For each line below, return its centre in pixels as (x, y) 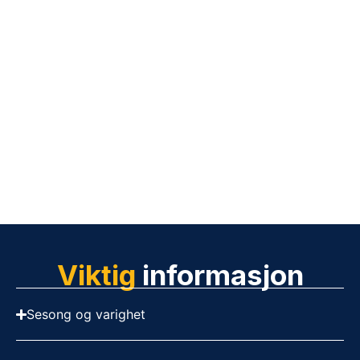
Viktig (96, 275)
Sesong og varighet (86, 314)
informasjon (219, 275)
